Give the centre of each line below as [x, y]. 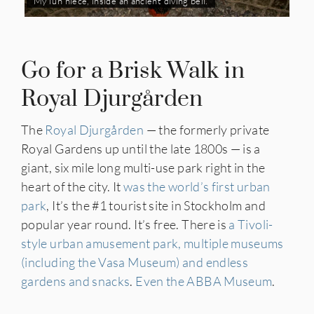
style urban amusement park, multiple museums [152, 243]
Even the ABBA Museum [203, 281]
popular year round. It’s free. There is [124, 224]
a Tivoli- [250, 224]
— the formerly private [208, 129]
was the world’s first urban [197, 186]
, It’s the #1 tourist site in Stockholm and [156, 205]
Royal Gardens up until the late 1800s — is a [141, 148]
